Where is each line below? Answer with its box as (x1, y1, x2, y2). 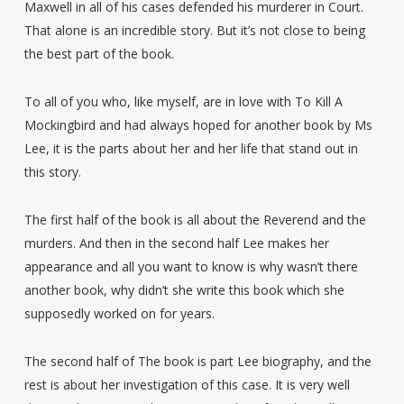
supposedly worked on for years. (23, 304, 215, 322)
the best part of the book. (23, 44, 174, 62)
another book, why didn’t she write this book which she (23, 280, 344, 298)
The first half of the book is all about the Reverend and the (23, 210, 366, 228)
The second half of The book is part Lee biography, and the (23, 352, 372, 370)
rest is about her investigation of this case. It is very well (23, 375, 350, 393)
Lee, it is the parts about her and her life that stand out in (23, 139, 358, 157)
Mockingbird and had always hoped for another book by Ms (23, 115, 372, 133)
